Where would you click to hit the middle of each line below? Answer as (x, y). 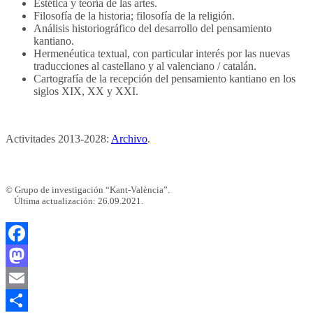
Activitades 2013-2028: (58, 138)
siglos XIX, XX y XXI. (86, 91)
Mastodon (28, 278)
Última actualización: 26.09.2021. (74, 201)
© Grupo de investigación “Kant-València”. (88, 190)
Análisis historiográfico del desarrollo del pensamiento (153, 28)
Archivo (129, 138)
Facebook (27, 256)
